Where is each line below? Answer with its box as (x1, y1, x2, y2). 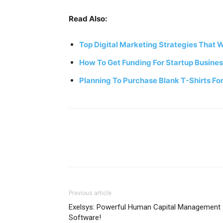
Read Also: (69, 14, 107, 23)
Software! (69, 213, 101, 222)
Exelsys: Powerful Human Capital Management (69, 203, 221, 212)
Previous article (69, 190, 111, 197)
